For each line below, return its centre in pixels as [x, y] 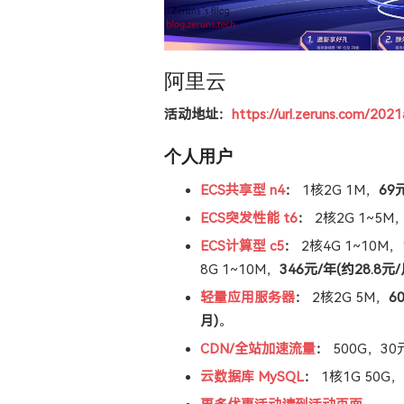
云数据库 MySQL [252, 376]
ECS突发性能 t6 [249, 218]
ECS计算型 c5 [242, 246]
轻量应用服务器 [248, 297]
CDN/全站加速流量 [258, 349]
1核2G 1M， [339, 190]
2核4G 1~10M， [350, 246]
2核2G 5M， [349, 297]
